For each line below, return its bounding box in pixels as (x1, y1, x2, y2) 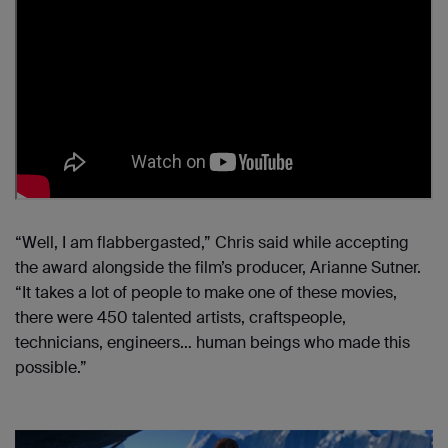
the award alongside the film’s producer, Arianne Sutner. (15, 257, 421, 279)
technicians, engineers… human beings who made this (15, 332, 410, 354)
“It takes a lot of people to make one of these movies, (15, 282, 397, 304)
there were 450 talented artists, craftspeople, (15, 307, 346, 329)
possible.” (15, 357, 91, 379)
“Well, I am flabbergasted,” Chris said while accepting (15, 232, 409, 254)
